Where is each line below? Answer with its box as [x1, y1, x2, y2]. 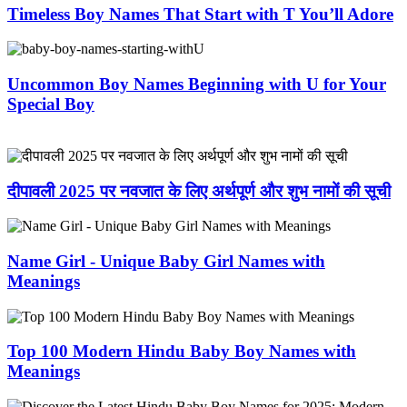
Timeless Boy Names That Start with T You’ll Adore [7, 4, 393, 24]
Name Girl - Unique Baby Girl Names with [7, 252, 325, 272]
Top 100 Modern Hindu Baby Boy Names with [7, 342, 356, 362]
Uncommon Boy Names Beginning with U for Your [7, 74, 386, 94]
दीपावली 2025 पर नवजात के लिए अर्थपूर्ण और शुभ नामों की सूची [7, 181, 391, 201]
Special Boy [7, 94, 94, 114]
